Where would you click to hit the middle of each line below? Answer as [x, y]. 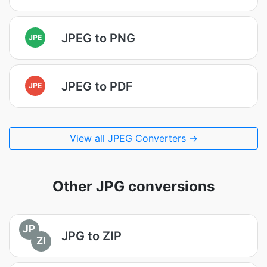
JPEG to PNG [98, 38]
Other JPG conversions [133, 186]
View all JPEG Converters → [133, 138]
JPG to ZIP [91, 236]
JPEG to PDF [97, 86]
